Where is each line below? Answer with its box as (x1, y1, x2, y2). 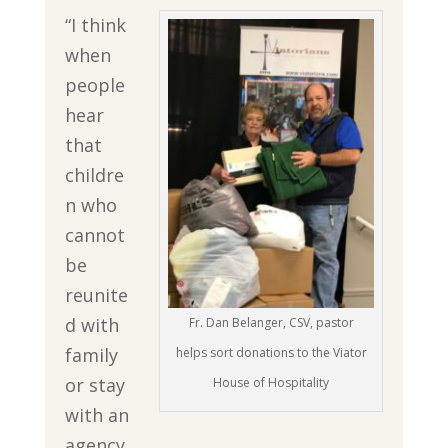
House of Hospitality (213, 373, 330, 391)
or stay (64, 372, 125, 397)
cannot (64, 222, 125, 247)
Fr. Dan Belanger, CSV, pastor (188, 313, 354, 331)
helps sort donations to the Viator (175, 343, 367, 361)
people (64, 72, 125, 97)
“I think (64, 12, 126, 37)
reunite (64, 282, 128, 307)
